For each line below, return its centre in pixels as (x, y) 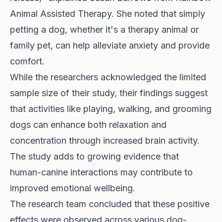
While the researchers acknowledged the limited (108, 77)
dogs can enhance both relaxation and (88, 124)
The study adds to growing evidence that (94, 156)
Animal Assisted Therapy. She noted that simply (108, 13)
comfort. (27, 61)
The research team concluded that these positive (110, 204)
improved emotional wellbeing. (73, 188)
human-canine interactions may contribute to (101, 172)
